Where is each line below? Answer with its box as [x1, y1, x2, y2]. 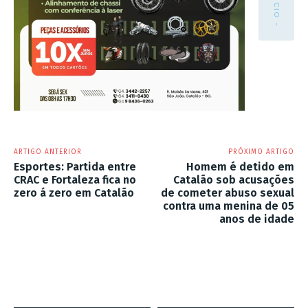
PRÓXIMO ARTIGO [228, 147, 294, 156]
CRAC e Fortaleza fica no [14, 173, 136, 186]
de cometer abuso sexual [160, 186, 294, 199]
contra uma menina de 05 [162, 199, 294, 212]
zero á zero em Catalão [14, 186, 134, 199]
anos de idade [219, 212, 294, 225]
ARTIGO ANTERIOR [14, 147, 82, 156]
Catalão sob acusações [173, 173, 294, 186]
